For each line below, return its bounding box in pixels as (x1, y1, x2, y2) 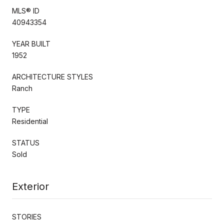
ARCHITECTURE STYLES (12, 72, 93, 81)
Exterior (12, 180, 49, 192)
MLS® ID (12, 6, 39, 15)
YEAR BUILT (12, 39, 50, 48)
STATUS (12, 138, 39, 147)
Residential (12, 116, 48, 125)
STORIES (12, 212, 41, 221)
